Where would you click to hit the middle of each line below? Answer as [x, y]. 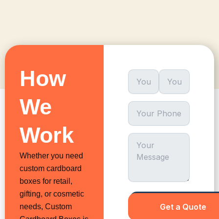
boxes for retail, [46, 181]
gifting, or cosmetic [52, 194]
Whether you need [51, 156]
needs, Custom [46, 207]
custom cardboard [51, 168]
